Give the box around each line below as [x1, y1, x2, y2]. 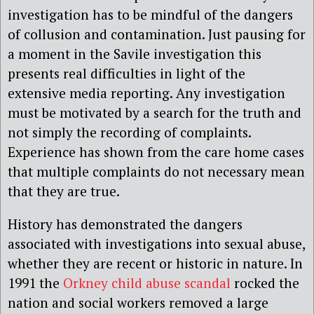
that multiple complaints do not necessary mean [8, 162, 305, 180]
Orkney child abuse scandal [63, 273, 231, 292]
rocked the [231, 273, 299, 292]
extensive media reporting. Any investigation [8, 83, 285, 102]
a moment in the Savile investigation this [8, 44, 261, 62]
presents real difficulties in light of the [8, 64, 245, 82]
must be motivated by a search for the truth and [8, 103, 301, 121]
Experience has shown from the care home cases [8, 142, 304, 161]
